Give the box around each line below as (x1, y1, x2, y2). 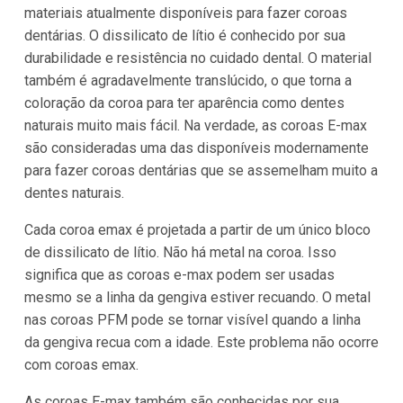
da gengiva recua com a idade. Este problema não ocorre (23, 333, 379, 351)
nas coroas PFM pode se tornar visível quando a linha (23, 310, 361, 328)
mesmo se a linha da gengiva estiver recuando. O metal (23, 288, 371, 306)
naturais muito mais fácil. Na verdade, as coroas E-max (23, 116, 367, 134)
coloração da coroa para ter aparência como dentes (23, 94, 345, 112)
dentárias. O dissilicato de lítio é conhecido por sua (23, 26, 345, 44)
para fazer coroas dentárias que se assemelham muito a (23, 161, 378, 179)
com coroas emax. (23, 355, 139, 373)
